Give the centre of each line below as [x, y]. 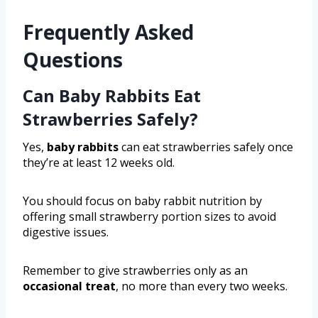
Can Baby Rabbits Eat [112, 95]
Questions [73, 59]
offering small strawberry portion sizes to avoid [149, 216]
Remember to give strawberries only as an [135, 270]
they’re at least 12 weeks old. [99, 162]
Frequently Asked [108, 32]
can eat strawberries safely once [206, 147]
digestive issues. [66, 232]
